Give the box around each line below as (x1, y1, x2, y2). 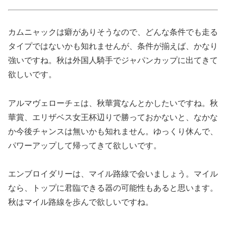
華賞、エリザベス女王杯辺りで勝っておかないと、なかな (8, 112, 218, 122)
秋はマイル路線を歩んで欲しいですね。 (8, 198, 153, 207)
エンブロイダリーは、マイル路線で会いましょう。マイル (8, 169, 218, 179)
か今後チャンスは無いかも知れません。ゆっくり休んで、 (8, 127, 218, 136)
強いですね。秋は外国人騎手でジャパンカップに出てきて (8, 55, 218, 65)
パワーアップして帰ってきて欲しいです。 (8, 141, 161, 150)
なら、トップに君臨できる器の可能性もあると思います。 (8, 184, 218, 193)
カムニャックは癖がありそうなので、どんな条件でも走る (8, 27, 218, 36)
